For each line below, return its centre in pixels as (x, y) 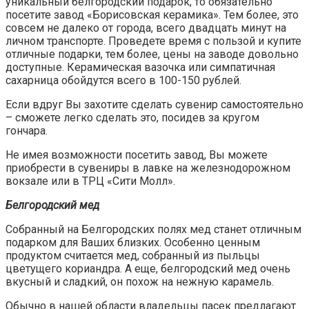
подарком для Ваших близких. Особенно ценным (133, 243)
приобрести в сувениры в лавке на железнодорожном (148, 168)
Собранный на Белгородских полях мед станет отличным (153, 230)
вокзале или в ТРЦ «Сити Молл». (90, 181)
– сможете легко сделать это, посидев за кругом (132, 118)
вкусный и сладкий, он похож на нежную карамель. (140, 282)
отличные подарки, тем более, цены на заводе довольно (152, 54)
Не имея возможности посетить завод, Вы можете (137, 155)
